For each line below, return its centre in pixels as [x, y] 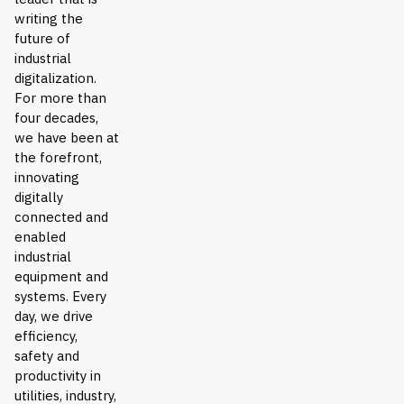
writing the [49, 18]
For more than [60, 97]
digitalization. [55, 78]
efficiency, [46, 335]
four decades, [56, 117]
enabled [40, 236]
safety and [47, 355]
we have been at [67, 137]
